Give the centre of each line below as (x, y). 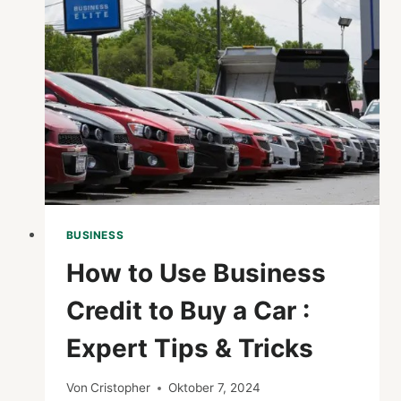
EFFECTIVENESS (209, 20)
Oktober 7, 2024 (214, 388)
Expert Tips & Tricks (189, 348)
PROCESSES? (200, 77)
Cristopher (120, 388)
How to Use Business (196, 273)
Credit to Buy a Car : (188, 310)
